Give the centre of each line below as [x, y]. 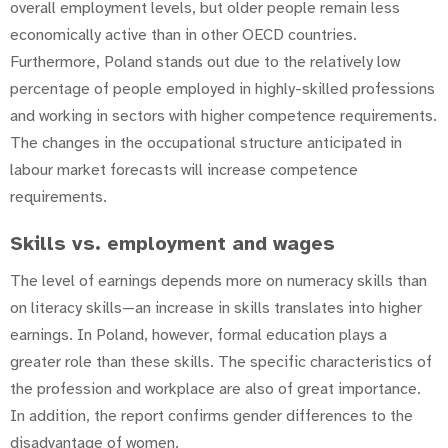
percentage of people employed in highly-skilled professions [222, 88]
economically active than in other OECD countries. [183, 34]
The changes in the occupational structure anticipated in [206, 142]
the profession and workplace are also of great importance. [215, 388]
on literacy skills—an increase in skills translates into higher [216, 307]
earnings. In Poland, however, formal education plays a [198, 334]
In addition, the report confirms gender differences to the [211, 415]
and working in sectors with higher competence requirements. [223, 115]
